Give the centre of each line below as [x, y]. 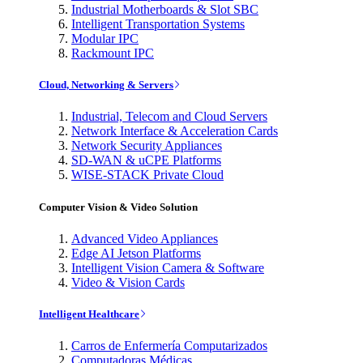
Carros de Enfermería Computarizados [169, 346]
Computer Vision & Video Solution [118, 207]
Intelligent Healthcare [89, 314]
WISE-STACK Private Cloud [147, 175]
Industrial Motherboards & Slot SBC [165, 10]
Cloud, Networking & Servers [106, 85]
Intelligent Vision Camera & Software [168, 267]
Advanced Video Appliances [145, 238]
